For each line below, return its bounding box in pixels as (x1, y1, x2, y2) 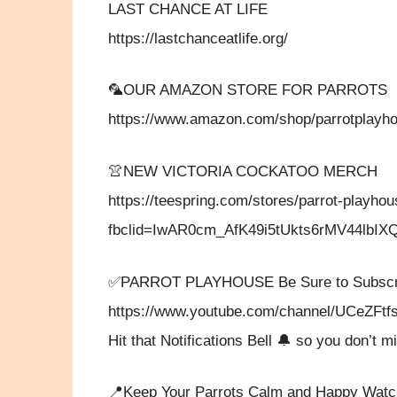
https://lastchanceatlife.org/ (108, 29, 288, 47)
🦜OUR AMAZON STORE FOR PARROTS (108, 82, 387, 99)
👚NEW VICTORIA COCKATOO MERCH (108, 162, 378, 180)
